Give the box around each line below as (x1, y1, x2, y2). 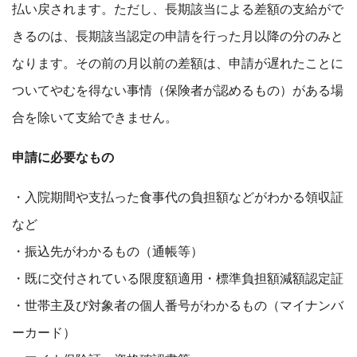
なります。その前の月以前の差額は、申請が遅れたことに (12, 57, 343, 70)
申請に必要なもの (12, 151, 114, 164)
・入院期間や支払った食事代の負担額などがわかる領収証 (12, 190, 343, 204)
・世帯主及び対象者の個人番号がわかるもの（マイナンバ (12, 299, 343, 312)
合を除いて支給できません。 (12, 111, 178, 124)
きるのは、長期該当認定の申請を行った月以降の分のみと (12, 29, 343, 43)
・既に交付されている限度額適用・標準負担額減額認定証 (12, 272, 343, 285)
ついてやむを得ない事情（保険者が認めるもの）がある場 (12, 84, 343, 97)
